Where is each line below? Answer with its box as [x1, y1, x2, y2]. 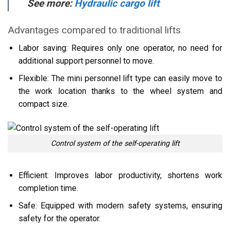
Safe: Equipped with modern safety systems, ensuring [18, 201, 222, 211]
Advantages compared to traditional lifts [8, 24, 181, 36]
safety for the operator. [18, 214, 101, 224]
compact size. [18, 99, 69, 109]
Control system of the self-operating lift [50, 139, 180, 148]
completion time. [18, 183, 78, 193]
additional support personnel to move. [18, 55, 154, 66]
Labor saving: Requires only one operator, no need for [18, 43, 222, 53]
